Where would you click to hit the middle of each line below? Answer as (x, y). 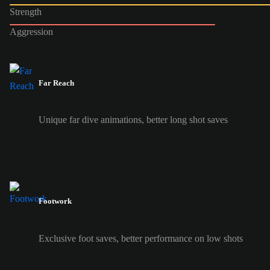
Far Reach (56, 83)
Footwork (55, 201)
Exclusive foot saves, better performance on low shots (141, 238)
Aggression (31, 31)
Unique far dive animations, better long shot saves (133, 120)
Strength (26, 11)
